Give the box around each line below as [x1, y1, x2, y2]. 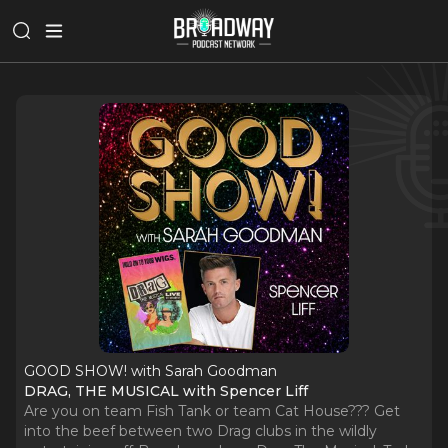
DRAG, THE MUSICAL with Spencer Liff [24, 382, 308, 400]
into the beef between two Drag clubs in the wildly [24, 422, 377, 440]
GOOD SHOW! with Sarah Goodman [24, 362, 277, 380]
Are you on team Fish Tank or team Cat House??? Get [24, 402, 400, 420]
